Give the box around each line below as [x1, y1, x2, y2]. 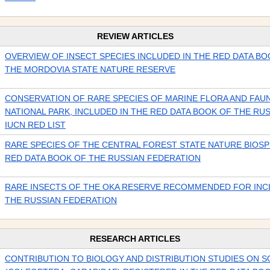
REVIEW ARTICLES [96, 31, 174, 41]
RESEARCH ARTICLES [90, 234, 180, 243]
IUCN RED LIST [5, 120, 66, 130]
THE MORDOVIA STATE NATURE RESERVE [5, 64, 175, 74]
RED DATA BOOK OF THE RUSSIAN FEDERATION [5, 153, 201, 163]
